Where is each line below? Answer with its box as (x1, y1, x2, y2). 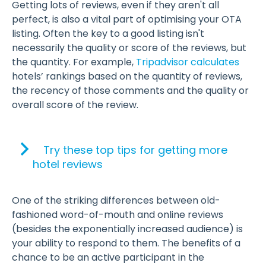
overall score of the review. (12, 97, 141, 112)
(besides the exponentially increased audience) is (12, 221, 243, 236)
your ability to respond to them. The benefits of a (12, 236, 240, 250)
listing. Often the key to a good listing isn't (12, 26, 204, 40)
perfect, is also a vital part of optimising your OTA (12, 12, 242, 26)
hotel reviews (33, 156, 103, 172)
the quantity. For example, (12, 55, 136, 69)
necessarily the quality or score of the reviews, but (12, 40, 246, 55)
